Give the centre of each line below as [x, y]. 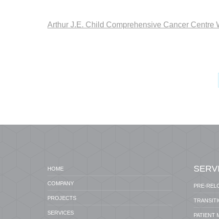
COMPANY [61, 183]
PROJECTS [62, 198]
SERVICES [61, 213]
